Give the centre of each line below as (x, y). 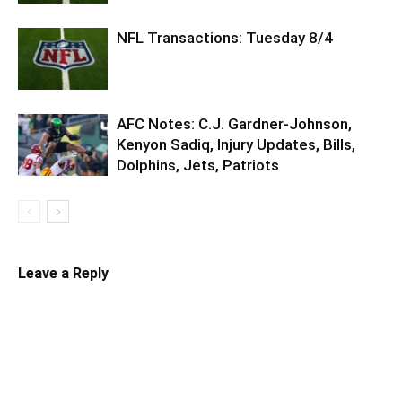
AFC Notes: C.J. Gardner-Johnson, (234, 123)
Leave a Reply (63, 273)
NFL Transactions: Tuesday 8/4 (225, 37)
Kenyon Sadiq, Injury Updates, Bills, (236, 144)
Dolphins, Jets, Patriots (198, 165)
